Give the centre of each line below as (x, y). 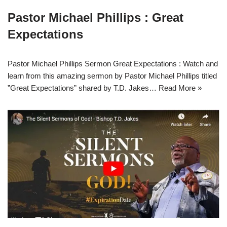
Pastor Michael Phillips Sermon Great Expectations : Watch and (113, 64)
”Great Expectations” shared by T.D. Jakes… (83, 88)
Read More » (180, 88)
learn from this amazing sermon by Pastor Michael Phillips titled (112, 76)
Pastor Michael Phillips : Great (96, 18)
